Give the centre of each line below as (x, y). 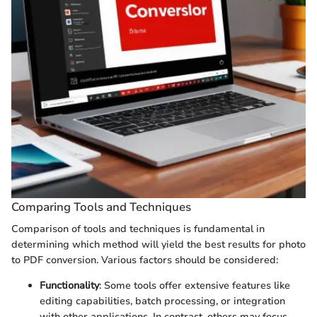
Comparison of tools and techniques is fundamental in (138, 229)
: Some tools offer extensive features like (195, 286)
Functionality (69, 286)
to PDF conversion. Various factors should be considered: (145, 260)
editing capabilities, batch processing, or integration (162, 301)
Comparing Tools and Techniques (101, 207)
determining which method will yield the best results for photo (158, 244)
